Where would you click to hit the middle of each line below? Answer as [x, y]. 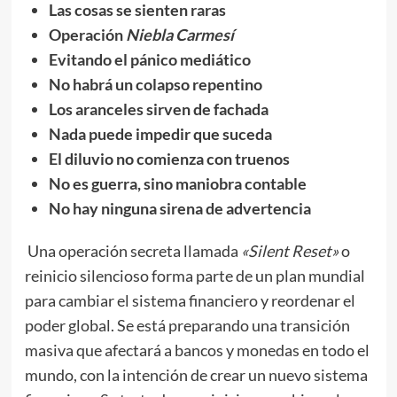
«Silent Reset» [289, 251]
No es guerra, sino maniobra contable [177, 183]
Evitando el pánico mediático [149, 59]
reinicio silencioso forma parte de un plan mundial [195, 276]
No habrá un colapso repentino [155, 84]
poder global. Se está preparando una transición [187, 325]
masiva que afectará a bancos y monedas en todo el [197, 350]
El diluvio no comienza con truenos [169, 159]
